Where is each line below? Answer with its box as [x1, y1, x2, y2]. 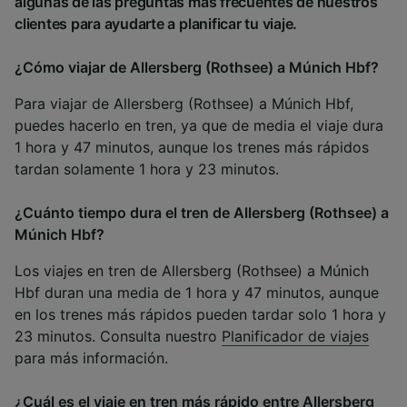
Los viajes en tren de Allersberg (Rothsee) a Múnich [15, 261, 369, 280]
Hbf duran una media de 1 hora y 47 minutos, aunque [15, 283, 379, 302]
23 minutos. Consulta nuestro [15, 326, 222, 345]
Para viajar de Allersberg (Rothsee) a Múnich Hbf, [15, 94, 353, 113]
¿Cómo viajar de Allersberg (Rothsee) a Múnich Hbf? [15, 57, 379, 76]
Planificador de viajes [222, 326, 369, 345]
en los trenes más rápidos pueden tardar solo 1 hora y [15, 304, 386, 323]
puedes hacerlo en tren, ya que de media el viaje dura [15, 115, 383, 134]
